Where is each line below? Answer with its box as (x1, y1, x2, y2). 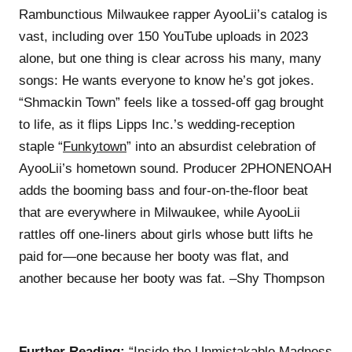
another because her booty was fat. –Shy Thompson (19, 270, 324, 286)
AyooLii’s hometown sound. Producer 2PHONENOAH (19, 160, 332, 176)
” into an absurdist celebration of (126, 138, 316, 154)
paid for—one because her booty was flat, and (19, 248, 288, 264)
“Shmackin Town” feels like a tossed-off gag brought (19, 94, 324, 110)
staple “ (19, 138, 63, 154)
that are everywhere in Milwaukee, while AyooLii (19, 204, 300, 220)
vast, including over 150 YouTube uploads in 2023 (19, 28, 308, 44)
